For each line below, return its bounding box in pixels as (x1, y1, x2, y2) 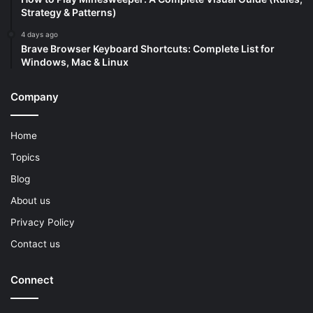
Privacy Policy (10, 217, 75, 228)
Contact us (10, 238, 60, 250)
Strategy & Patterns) (21, 6, 117, 19)
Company (10, 90, 59, 104)
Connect (10, 273, 54, 287)
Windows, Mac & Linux (21, 56, 129, 68)
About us (10, 195, 50, 207)
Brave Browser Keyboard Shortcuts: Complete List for (21, 43, 275, 55)
